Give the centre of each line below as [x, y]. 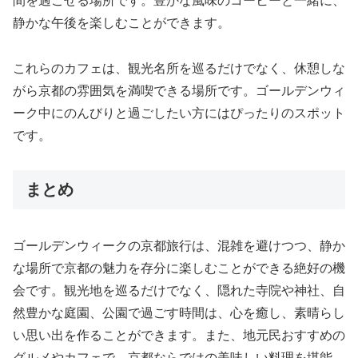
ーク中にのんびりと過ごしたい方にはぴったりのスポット [179, 113]
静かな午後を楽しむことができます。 [121, 23]
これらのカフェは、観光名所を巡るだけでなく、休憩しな [179, 68]
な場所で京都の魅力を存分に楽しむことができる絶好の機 [179, 268]
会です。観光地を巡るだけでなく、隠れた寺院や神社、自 [179, 291]
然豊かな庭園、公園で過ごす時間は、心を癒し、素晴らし [179, 313]
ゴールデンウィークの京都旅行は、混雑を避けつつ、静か [179, 246]
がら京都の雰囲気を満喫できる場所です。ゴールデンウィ [179, 91]
